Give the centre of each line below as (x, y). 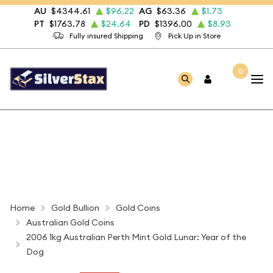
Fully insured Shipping (107, 36)
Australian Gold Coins (70, 222)
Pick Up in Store (194, 36)
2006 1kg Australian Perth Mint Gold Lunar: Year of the (136, 237)
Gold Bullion (75, 208)
